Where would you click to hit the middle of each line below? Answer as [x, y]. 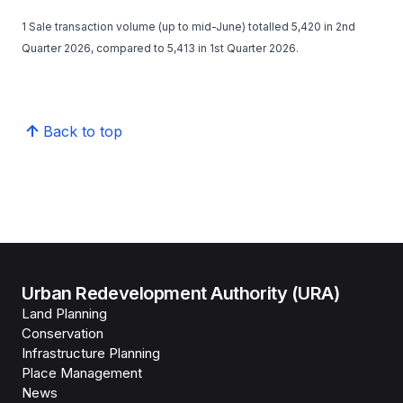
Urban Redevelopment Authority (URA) [181, 293]
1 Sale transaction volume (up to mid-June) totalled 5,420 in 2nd [188, 27]
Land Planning [64, 313]
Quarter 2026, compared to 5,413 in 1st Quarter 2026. [160, 48]
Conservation [63, 333]
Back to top [83, 131]
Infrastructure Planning [91, 353]
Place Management [82, 373]
